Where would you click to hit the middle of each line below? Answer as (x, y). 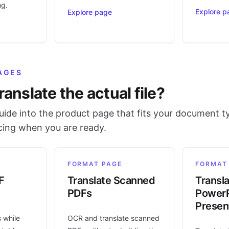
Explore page (89, 12)
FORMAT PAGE (95, 164)
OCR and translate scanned (113, 218)
